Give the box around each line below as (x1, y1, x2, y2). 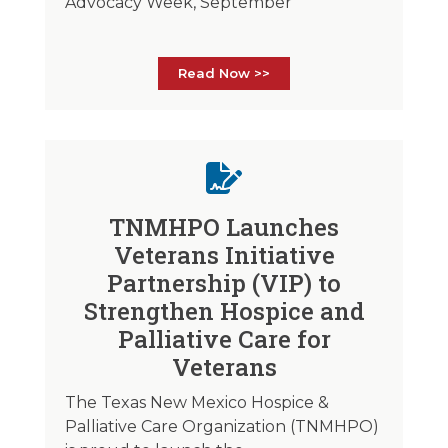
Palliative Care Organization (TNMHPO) (64, 416, 379, 436)
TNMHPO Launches (109, 210, 339, 243)
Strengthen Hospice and (83, 294, 365, 327)
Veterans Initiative (113, 238, 335, 271)
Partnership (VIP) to (107, 266, 341, 299)
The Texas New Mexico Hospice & (64, 392, 329, 412)
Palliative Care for (117, 322, 331, 355)
